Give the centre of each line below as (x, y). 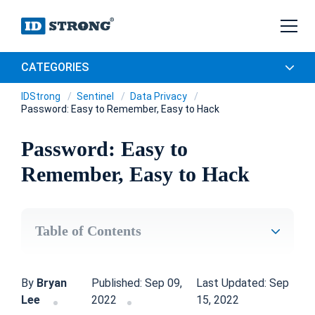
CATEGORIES (55, 67)
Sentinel (96, 96)
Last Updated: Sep (243, 283)
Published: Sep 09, (137, 283)
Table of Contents (88, 231)
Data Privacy (160, 96)
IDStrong (42, 96)
